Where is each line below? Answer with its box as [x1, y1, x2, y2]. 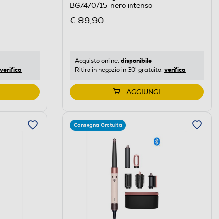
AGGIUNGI [126, 88, 160, 96]
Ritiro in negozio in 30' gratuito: [74, 66, 164, 74]
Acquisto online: [74, 57, 121, 65]
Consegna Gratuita [73, 122, 122, 128]
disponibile [120, 56, 152, 65]
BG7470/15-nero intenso [69, 1, 152, 10]
